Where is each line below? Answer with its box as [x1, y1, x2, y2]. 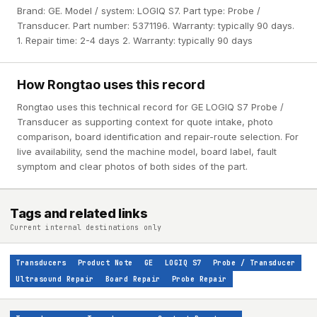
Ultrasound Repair [16, 275, 94, 284]
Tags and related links [10, 206, 148, 221]
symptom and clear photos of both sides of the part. [17, 161, 248, 172]
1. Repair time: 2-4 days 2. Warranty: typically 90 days [17, 35, 253, 46]
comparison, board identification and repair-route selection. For [17, 131, 299, 142]
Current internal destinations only [10, 223, 162, 232]
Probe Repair [171, 275, 227, 284]
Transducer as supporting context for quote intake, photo [17, 116, 273, 127]
